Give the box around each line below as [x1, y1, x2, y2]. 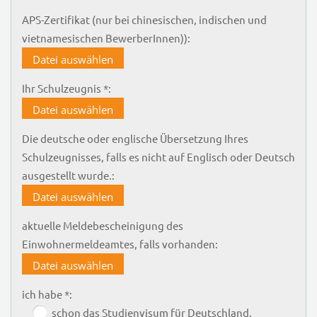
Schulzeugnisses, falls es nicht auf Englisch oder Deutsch [21, 149, 295, 163]
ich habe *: [21, 287, 72, 301]
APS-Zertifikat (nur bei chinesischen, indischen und [21, 12, 267, 26]
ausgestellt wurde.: [21, 168, 115, 182]
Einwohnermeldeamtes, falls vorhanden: [21, 236, 218, 250]
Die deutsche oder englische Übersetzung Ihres [21, 131, 248, 145]
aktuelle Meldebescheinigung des [21, 218, 183, 232]
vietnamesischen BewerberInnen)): [21, 30, 190, 45]
